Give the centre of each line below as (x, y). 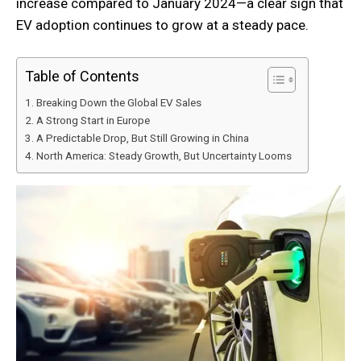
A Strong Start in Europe (93, 120)
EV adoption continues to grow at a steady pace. (162, 25)
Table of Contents (82, 76)
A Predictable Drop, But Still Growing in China (142, 137)
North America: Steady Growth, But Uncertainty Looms (164, 155)
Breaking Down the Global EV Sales (118, 102)
